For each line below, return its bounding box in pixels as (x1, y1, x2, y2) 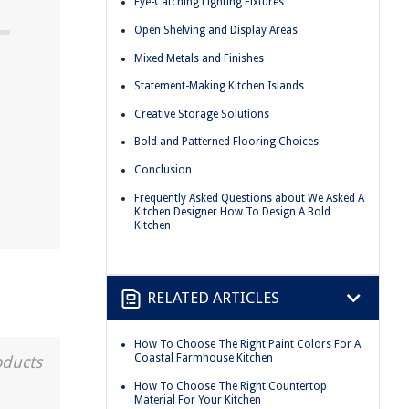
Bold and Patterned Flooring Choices (134, 135, 319, 149)
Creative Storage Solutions (134, 107, 269, 121)
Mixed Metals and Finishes (134, 51, 264, 65)
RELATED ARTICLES (147, 288, 279, 307)
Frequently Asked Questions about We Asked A (134, 191, 364, 204)
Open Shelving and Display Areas (134, 23, 298, 37)
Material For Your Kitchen (134, 393, 261, 406)
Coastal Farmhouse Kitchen (134, 351, 273, 365)
